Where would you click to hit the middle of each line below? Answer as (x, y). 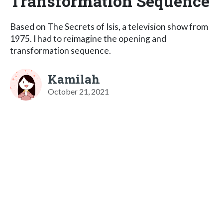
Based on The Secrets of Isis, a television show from (109, 26)
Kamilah (74, 79)
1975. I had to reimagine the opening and (88, 38)
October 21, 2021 (78, 91)
